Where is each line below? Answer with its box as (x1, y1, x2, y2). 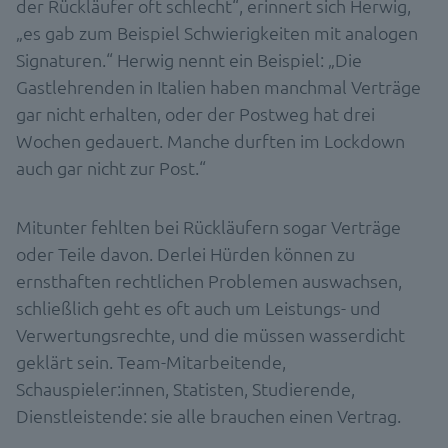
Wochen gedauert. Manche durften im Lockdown (16, 128, 405, 152)
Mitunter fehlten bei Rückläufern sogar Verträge (16, 214, 401, 238)
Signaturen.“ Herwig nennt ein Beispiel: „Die (16, 47, 362, 71)
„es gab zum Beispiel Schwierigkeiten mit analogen (16, 20, 418, 44)
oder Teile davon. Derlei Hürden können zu (16, 241, 355, 265)
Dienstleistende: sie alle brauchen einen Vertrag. (16, 403, 401, 427)
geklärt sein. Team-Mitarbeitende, (16, 349, 286, 373)
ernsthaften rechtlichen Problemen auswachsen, (16, 268, 402, 292)
